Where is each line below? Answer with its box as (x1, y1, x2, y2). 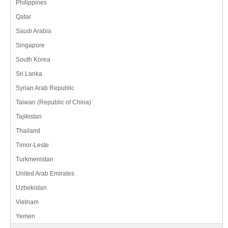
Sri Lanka (16, 70, 42, 78)
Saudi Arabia (16, 27, 51, 35)
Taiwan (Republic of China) (16, 99, 91, 106)
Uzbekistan (16, 184, 47, 192)
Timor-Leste (16, 141, 49, 149)
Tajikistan (16, 113, 42, 121)
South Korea (16, 56, 50, 64)
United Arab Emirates (16, 170, 74, 178)
